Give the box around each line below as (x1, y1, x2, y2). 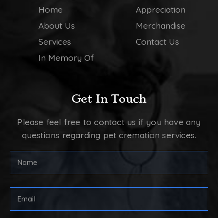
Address (9, 201, 40, 212)
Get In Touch (71, 92, 147, 106)
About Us (38, 20, 75, 31)
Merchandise (136, 20, 185, 31)
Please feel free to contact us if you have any (17, 117, 201, 127)
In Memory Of (38, 53, 94, 63)
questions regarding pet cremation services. (21, 130, 197, 141)
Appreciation (136, 4, 185, 15)
